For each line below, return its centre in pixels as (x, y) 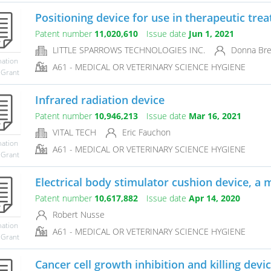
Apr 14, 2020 (214, 198)
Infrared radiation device (100, 100)
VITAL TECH (73, 132)
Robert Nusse (77, 215)
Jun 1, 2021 (211, 34)
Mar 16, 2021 (215, 116)
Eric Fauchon (145, 132)
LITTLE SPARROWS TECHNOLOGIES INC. (127, 50)
